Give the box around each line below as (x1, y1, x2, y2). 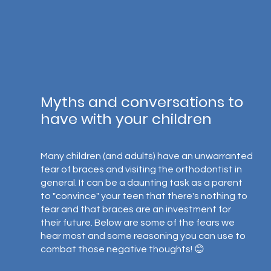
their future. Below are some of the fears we (40, 218, 237, 227)
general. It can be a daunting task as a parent (40, 178, 244, 188)
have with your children (40, 109, 212, 129)
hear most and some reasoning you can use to (40, 231, 247, 241)
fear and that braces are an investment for (40, 204, 233, 214)
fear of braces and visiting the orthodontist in (40, 165, 244, 174)
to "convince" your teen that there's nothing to (40, 191, 249, 201)
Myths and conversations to (40, 92, 247, 112)
